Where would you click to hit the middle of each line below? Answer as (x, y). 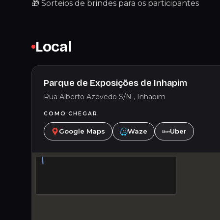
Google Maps (82, 131)
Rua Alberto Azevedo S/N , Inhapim (105, 97)
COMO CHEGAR (71, 114)
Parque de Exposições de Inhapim (115, 83)
